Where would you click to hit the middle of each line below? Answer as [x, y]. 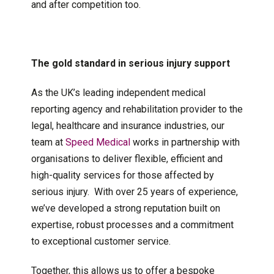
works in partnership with [185, 142]
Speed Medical [98, 142]
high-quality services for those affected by [122, 175]
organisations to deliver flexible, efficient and [127, 158]
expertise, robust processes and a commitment [132, 224]
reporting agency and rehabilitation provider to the [137, 109]
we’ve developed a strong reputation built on [125, 208]
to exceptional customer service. [101, 241]
